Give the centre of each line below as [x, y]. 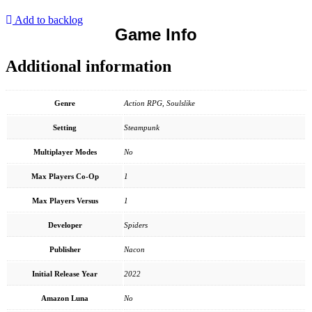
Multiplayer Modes [65, 151]
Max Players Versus [65, 200]
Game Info [156, 34]
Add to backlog [49, 19]
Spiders [136, 225]
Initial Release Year [65, 273]
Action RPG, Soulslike [159, 103]
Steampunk [142, 127]
